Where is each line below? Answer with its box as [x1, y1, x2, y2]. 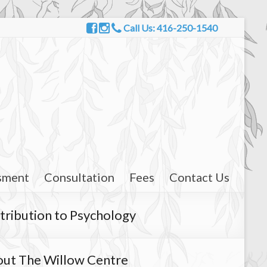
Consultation [44, 169, 114, 184]
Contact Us [169, 169, 229, 184]
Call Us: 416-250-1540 [122, 21, 218, 33]
